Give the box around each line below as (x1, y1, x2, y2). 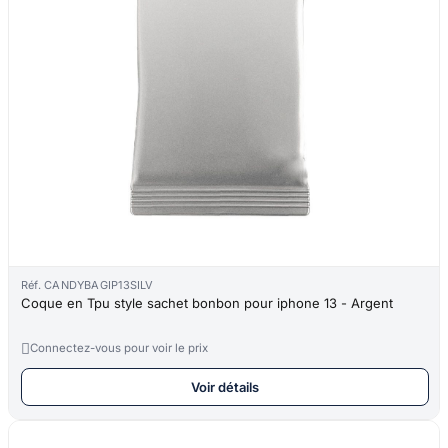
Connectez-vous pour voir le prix (30, 340, 208, 355)
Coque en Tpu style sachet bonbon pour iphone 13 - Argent (21, 294, 393, 311)
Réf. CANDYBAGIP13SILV (21, 277, 154, 292)
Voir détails (191, 378, 259, 395)
